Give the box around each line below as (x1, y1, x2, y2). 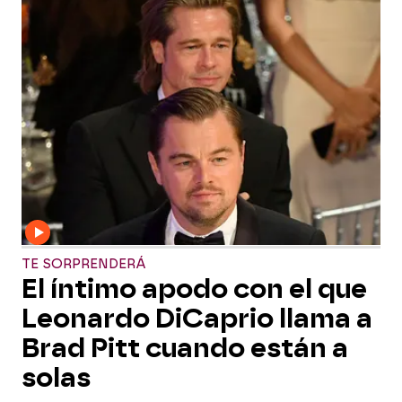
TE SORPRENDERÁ (22, 257, 146, 272)
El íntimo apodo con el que (22, 274, 367, 304)
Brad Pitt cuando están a (22, 333, 348, 363)
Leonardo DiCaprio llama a (22, 303, 372, 334)
